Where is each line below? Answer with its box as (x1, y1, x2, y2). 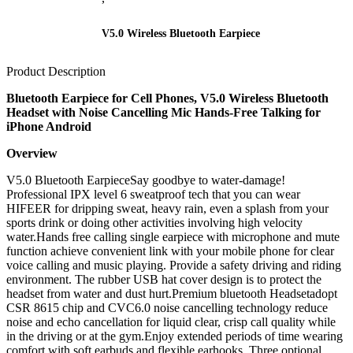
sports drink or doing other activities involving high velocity (6, 215, 303, 229)
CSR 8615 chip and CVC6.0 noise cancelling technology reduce (6, 300, 328, 314)
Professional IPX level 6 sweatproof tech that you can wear (6, 187, 300, 201)
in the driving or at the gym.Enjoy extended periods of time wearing (6, 329, 343, 343)
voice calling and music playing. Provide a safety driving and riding (6, 258, 341, 272)
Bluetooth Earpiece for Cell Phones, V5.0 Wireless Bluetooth (6, 91, 329, 105)
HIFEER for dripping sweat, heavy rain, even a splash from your (6, 201, 329, 215)
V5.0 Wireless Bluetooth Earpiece (102, 27, 260, 39)
